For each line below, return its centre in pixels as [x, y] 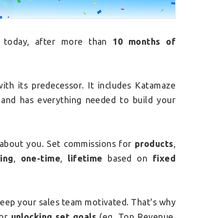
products [154, 144]
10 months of [144, 42]
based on [127, 158]
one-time [41, 158]
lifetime [85, 158]
